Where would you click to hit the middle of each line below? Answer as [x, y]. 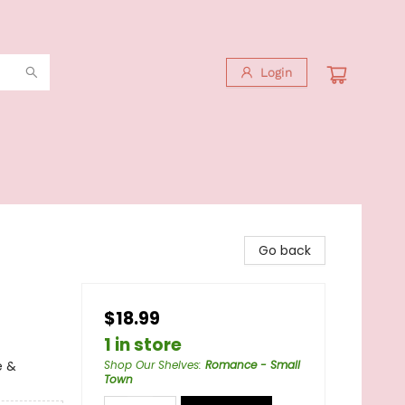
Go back [285, 250]
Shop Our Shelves [151, 365]
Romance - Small [253, 365]
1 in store [143, 345]
